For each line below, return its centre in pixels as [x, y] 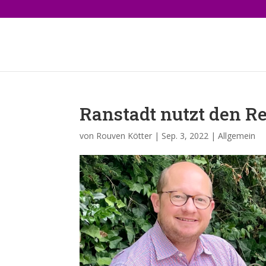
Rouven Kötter [124, 136]
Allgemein [237, 136]
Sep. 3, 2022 [185, 136]
